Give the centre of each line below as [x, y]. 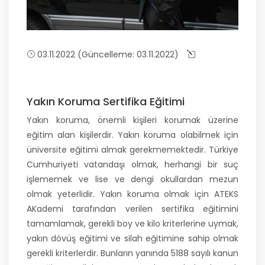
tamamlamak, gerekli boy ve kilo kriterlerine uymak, [132, 223]
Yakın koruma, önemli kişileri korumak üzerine [132, 120]
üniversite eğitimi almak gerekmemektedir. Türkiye [132, 149]
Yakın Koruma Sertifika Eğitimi [106, 101]
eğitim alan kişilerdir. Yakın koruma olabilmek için [132, 135]
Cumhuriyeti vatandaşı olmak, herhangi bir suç [132, 164]
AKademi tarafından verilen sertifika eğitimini [132, 209]
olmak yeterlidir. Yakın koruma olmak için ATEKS [132, 194]
